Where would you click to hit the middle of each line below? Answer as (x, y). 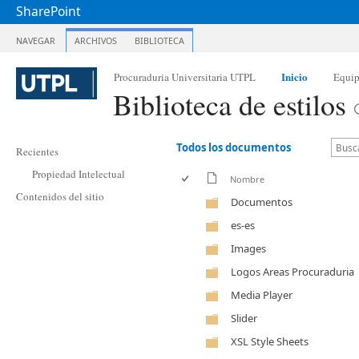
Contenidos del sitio (60, 196)
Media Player (262, 295)
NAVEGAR (36, 41)
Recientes (37, 151)
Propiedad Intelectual (79, 174)
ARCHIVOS (96, 41)
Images (248, 248)
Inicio (294, 76)
